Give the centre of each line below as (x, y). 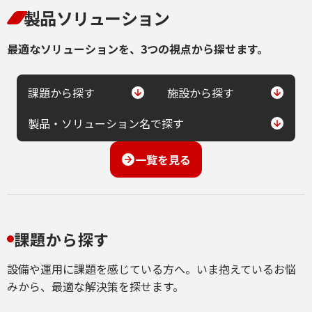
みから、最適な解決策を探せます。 (95, 286)
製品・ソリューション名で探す (106, 123)
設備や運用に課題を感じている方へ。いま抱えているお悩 (151, 269)
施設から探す (201, 93)
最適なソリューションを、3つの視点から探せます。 (138, 49)
